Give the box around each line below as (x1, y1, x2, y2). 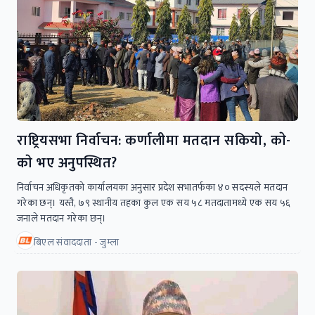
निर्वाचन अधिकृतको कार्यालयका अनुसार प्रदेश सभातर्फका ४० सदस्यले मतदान (17, 179, 288, 196)
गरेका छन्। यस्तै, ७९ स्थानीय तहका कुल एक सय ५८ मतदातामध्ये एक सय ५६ (17, 195, 291, 212)
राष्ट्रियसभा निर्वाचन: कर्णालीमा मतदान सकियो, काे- (17, 129, 291, 153)
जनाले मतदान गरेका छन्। (17, 210, 107, 227)
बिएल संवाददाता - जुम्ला (34, 234, 119, 251)
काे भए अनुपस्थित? (17, 151, 117, 176)
